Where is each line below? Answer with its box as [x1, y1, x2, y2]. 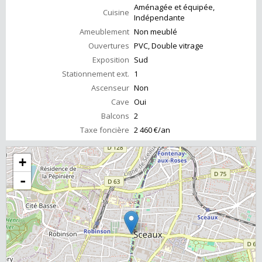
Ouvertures [88, 40, 129, 51]
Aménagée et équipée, [134, 2, 215, 13]
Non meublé [134, 26, 177, 37]
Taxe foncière [80, 125, 129, 136]
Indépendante [134, 12, 185, 23]
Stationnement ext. [62, 68, 129, 80]
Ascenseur [91, 82, 129, 94]
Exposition [92, 54, 129, 65]
